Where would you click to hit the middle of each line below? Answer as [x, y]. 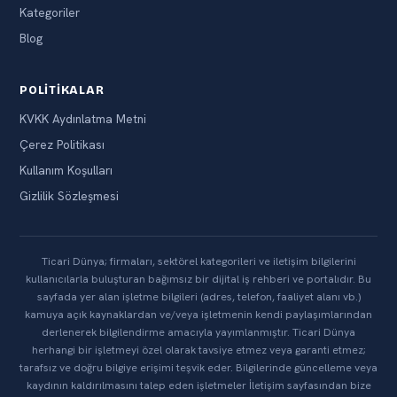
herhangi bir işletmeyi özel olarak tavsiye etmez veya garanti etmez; [198, 350]
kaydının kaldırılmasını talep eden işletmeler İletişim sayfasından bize [198, 386]
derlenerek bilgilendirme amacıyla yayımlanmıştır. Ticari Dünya [198, 333]
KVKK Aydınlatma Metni [83, 119]
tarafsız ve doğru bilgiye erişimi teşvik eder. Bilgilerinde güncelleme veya [198, 368]
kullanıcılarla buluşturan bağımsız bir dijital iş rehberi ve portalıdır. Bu [198, 280]
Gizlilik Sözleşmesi [69, 196]
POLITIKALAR [62, 91]
